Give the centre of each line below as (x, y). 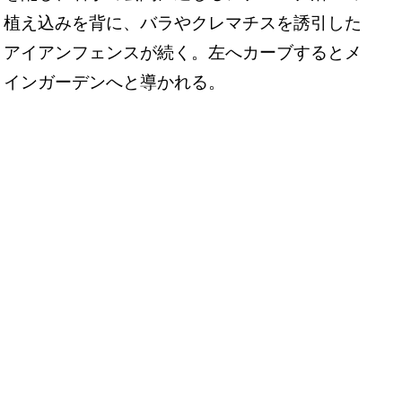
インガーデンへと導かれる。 (114, 83)
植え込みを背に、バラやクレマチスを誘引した (183, 23)
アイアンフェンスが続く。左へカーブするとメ (183, 53)
